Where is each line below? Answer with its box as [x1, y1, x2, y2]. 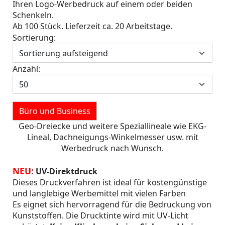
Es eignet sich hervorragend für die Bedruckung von [13, 199, 211, 210]
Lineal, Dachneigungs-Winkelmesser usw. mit [27, 132, 198, 143]
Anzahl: [13, 63, 42, 74]
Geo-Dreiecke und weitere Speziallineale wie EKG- [19, 121, 206, 132]
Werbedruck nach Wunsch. [61, 143, 164, 154]
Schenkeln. [13, 10, 54, 21]
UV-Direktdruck [36, 166, 97, 177]
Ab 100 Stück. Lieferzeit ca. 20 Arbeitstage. [13, 21, 172, 32]
